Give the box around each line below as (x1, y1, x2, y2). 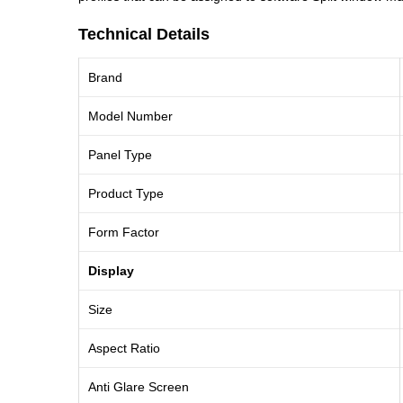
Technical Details (78, 25, 210, 44)
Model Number (88, 109, 173, 124)
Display (88, 264, 134, 279)
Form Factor (88, 225, 159, 240)
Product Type (88, 186, 164, 201)
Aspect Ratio (88, 341, 160, 356)
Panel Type (88, 148, 152, 163)
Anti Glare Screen (88, 380, 189, 395)
